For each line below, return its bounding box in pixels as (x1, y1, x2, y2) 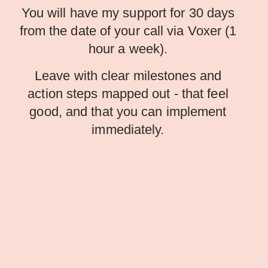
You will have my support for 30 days (21, 5, 235, 21)
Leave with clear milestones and (34, 68, 222, 84)
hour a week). (88, 41, 168, 57)
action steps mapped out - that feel (28, 86, 229, 102)
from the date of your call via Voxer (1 (19, 23, 237, 39)
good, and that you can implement (29, 104, 227, 120)
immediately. (92, 122, 165, 138)
